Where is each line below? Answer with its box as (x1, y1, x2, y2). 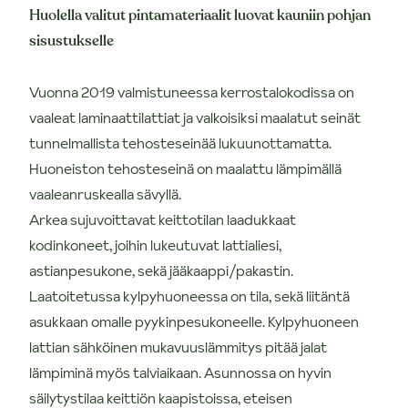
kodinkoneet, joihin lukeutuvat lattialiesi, (29, 234, 281, 255)
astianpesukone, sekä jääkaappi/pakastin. (29, 260, 293, 280)
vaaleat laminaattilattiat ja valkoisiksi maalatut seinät (29, 107, 361, 127)
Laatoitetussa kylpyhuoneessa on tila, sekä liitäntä (29, 285, 350, 306)
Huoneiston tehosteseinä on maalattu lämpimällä (29, 158, 342, 178)
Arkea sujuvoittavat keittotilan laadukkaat (29, 209, 296, 229)
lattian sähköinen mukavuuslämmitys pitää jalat (29, 336, 327, 357)
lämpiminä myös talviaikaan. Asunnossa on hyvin (29, 362, 331, 382)
